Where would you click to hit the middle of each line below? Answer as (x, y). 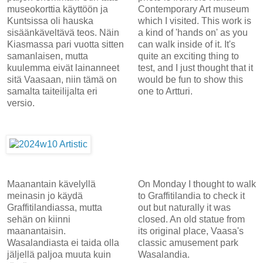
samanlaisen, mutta (48, 56)
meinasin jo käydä (45, 195)
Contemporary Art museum (193, 9)
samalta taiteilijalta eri (52, 91)
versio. (21, 103)
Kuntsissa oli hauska (50, 21)
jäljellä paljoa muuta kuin (59, 254)
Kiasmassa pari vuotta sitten (65, 44)
